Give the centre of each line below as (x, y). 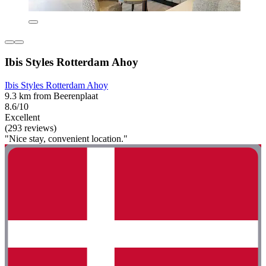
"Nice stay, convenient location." (66, 138)
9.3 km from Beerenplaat (51, 96)
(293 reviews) (31, 128)
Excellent (22, 117)
